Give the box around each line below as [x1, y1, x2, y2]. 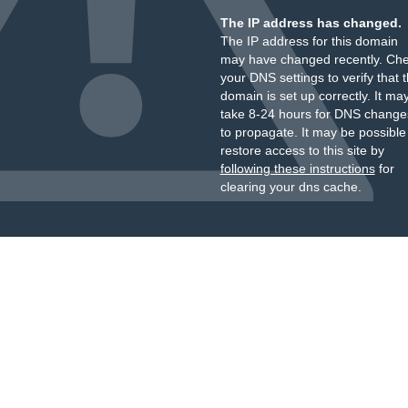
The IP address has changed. [219, 15, 402, 30]
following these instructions [219, 161, 375, 176]
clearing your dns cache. [219, 179, 362, 194]
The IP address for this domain [219, 34, 398, 48]
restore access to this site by [219, 143, 384, 158]
